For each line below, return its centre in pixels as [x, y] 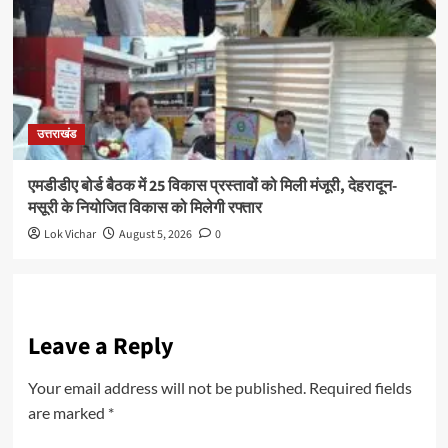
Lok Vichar [69, 235]
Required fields [360, 388]
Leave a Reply [100, 347]
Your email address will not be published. [166, 388]
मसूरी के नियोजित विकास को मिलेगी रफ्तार [144, 208]
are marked [67, 413]
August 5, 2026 [155, 235]
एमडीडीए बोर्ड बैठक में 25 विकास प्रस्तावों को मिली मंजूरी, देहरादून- [212, 186]
